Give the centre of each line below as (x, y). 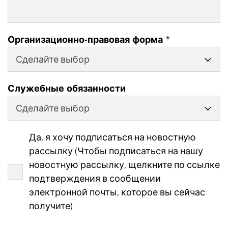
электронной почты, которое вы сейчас (117, 193)
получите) (51, 206)
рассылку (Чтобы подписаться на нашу (116, 151)
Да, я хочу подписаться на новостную (112, 138)
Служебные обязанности (67, 89)
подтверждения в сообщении (95, 179)
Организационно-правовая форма (87, 40)
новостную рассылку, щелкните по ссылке (102, 165)
